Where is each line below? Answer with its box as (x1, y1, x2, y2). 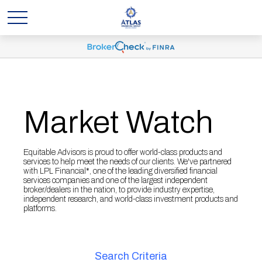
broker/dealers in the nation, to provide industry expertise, (23, 185, 215, 194)
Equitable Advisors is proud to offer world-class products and (23, 148, 222, 157)
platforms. (23, 204, 57, 213)
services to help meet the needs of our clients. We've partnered (23, 157, 232, 166)
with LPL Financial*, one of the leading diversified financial (23, 167, 218, 175)
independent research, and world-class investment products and (23, 195, 238, 204)
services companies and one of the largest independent (23, 176, 208, 185)
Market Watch (23, 105, 213, 139)
